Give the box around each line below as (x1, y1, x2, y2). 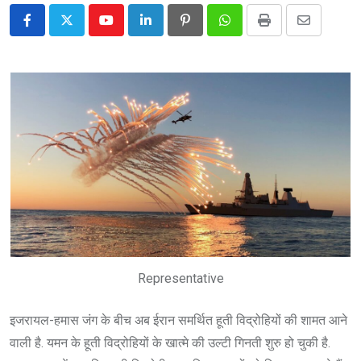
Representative (137, 270, 224, 286)
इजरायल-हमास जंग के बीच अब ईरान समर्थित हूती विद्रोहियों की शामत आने (10, 312, 347, 328)
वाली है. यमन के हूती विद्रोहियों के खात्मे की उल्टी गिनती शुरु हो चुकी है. (10, 334, 330, 351)
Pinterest (184, 22, 237, 38)
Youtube (105, 22, 151, 38)
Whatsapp (223, 22, 280, 38)
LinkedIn (144, 22, 193, 38)
